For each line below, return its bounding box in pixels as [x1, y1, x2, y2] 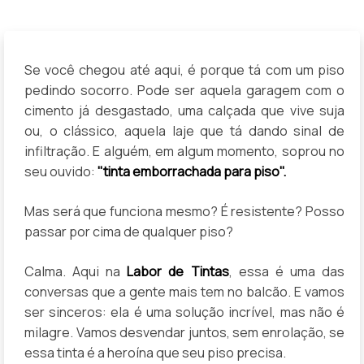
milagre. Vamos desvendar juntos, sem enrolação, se [24, 323, 344, 341]
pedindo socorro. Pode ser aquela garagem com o [24, 80, 344, 99]
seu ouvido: [24, 162, 97, 180]
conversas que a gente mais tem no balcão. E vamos [24, 282, 344, 301]
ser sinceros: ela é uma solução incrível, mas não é [24, 302, 344, 321]
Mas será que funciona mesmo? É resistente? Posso [24, 201, 344, 220]
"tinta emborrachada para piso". [97, 162, 286, 180]
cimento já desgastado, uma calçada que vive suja [24, 101, 344, 119]
